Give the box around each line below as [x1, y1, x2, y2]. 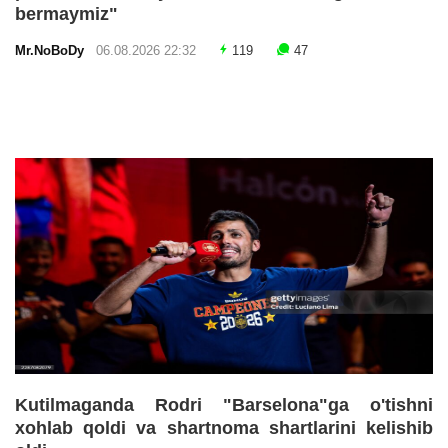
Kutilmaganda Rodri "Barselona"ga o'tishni [15, 395, 433, 416]
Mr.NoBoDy [15, 44, 92, 59]
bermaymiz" [15, 4, 118, 25]
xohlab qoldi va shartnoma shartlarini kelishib [15, 418, 433, 439]
